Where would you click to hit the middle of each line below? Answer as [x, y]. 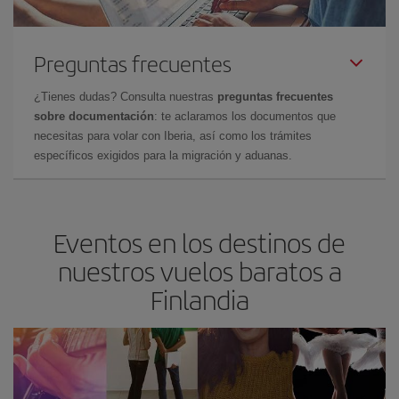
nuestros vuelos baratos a [199, 270]
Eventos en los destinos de [199, 242]
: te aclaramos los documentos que [245, 116]
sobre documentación [94, 116]
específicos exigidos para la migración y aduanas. [163, 155]
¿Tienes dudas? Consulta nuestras [126, 96]
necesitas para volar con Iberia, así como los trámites [173, 135]
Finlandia [199, 299]
